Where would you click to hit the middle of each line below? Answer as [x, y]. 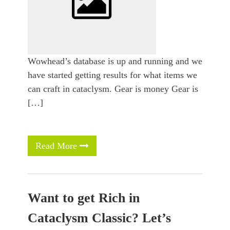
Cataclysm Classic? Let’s [99, 218]
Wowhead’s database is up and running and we [115, 61]
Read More [57, 146]
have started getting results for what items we [112, 75]
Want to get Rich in [84, 198]
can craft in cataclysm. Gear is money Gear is [113, 89]
